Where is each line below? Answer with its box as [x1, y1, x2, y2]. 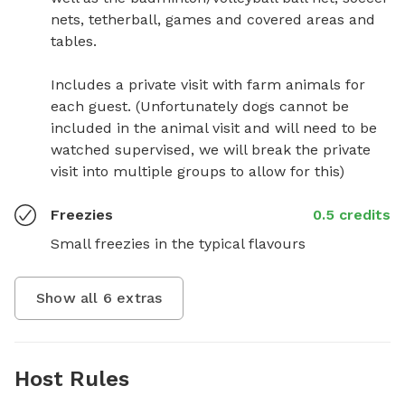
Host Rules [14, 365, 129, 391]
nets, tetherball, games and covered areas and [51, 10, 375, 28]
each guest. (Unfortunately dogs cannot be [51, 97, 349, 115]
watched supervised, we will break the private [51, 140, 371, 158]
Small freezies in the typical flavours [51, 234, 306, 252]
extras [112, 288, 163, 306]
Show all [36, 288, 103, 306]
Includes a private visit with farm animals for [51, 75, 365, 93]
